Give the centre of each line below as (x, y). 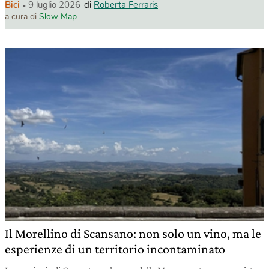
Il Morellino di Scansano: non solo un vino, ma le (133, 234)
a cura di (22, 17)
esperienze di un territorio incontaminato (115, 249)
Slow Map (58, 17)
